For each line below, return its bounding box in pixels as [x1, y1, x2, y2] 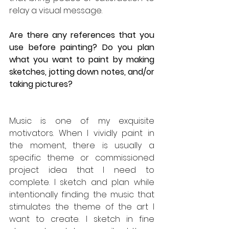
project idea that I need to [9, 164, 154, 176]
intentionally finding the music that [9, 188, 154, 200]
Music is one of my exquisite [9, 114, 154, 127]
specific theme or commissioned [9, 151, 154, 164]
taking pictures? [9, 78, 73, 90]
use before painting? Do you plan [9, 41, 154, 53]
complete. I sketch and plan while [9, 176, 154, 188]
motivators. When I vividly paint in [9, 127, 154, 139]
